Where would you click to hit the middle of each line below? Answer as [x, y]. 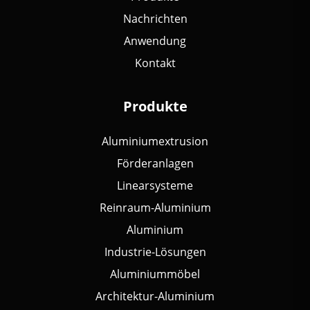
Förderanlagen [155, 163]
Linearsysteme [155, 185]
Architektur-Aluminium [155, 296]
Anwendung [155, 41]
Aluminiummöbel [155, 274]
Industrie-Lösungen [155, 252]
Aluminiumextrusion [155, 141]
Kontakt [155, 63]
